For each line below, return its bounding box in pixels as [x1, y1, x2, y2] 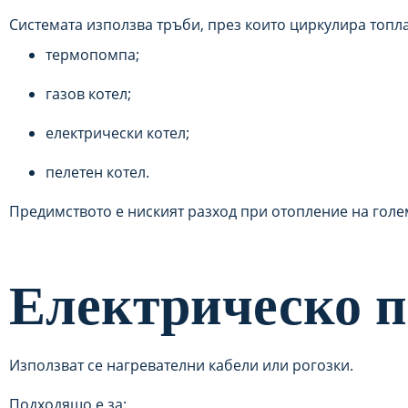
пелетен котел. [46, 162, 149, 182]
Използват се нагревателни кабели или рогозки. [9, 355, 353, 375]
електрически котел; [46, 123, 189, 143]
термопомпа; [46, 45, 139, 65]
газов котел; [46, 84, 131, 104]
